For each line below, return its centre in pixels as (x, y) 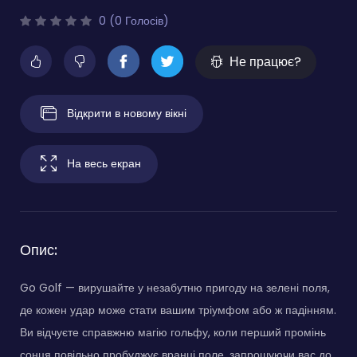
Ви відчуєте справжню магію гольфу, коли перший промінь (173, 332)
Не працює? (265, 61)
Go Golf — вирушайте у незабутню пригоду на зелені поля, (175, 287)
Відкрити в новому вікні (127, 113)
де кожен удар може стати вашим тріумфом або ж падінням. (178, 310)
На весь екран (104, 163)
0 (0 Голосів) (132, 20)
